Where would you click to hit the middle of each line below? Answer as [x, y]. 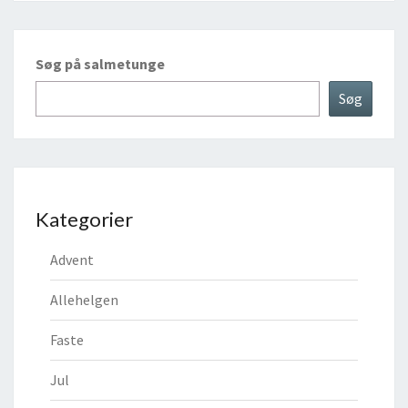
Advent [72, 260]
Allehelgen [84, 300]
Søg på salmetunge [100, 64]
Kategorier [84, 219]
